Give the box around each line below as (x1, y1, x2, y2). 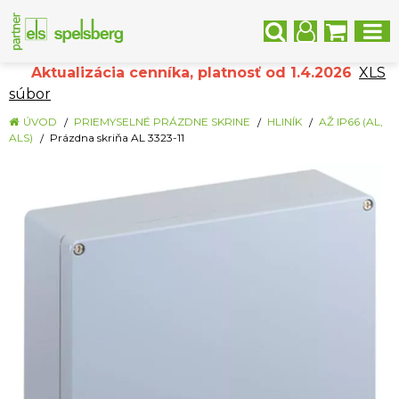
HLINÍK (267, 115, 302, 128)
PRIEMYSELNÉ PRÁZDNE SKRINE (74, 115, 250, 128)
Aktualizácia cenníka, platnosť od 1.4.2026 (9, 64, 352, 81)
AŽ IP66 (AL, (319, 115, 383, 128)
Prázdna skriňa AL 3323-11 (50, 131, 184, 144)
